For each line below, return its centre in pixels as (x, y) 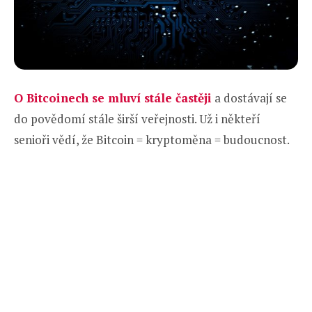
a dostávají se (249, 97)
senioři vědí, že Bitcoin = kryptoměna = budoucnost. (152, 139)
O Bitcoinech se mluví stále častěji (113, 97)
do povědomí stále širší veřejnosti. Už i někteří (137, 118)
